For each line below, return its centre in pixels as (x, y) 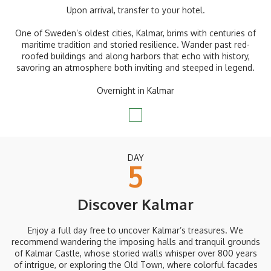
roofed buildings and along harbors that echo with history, (135, 56)
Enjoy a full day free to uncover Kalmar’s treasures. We (135, 230)
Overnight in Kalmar (135, 91)
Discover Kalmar (135, 204)
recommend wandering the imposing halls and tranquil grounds (135, 242)
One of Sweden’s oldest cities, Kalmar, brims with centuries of (135, 33)
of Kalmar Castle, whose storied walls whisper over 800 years (135, 253)
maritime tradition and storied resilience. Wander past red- (135, 45)
